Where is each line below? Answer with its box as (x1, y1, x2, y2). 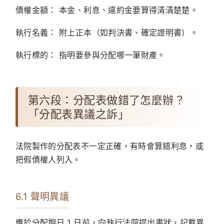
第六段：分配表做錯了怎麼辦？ (28, 93, 185, 107)
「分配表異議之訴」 (28, 107, 129, 121)
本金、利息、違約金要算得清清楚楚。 (56, 5, 198, 15)
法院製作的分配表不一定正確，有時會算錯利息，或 (15, 141, 204, 151)
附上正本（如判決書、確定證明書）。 (56, 27, 198, 38)
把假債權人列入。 (15, 154, 81, 165)
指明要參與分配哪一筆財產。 (56, 50, 165, 60)
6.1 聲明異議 (15, 191, 69, 203)
